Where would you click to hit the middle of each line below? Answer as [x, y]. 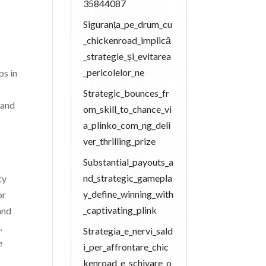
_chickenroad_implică [127, 40]
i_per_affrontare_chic [126, 247]
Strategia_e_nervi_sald [128, 231]
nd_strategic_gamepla [128, 178]
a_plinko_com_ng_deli [127, 125]
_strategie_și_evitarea [127, 56]
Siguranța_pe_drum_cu [128, 24]
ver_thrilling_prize [120, 141]
